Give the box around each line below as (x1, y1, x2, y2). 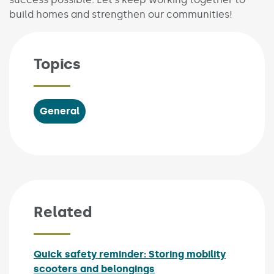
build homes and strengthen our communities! (9, 8, 235, 20)
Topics (34, 54, 81, 73)
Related (34, 202, 92, 221)
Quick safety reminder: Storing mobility (34, 248, 226, 260)
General (40, 105, 80, 117)
